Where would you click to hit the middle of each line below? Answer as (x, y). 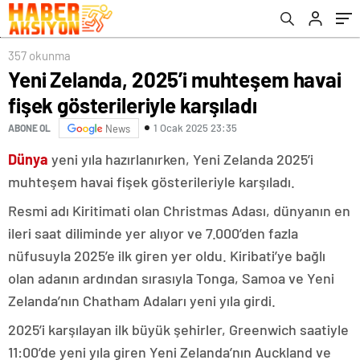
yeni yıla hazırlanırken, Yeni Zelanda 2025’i (181, 159)
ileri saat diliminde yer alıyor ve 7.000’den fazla (153, 233)
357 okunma (39, 55)
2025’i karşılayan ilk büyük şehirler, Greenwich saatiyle (178, 329)
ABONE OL (29, 128)
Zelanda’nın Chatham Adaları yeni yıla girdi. (142, 300)
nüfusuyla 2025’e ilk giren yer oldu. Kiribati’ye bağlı (167, 255)
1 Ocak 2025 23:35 (195, 128)
